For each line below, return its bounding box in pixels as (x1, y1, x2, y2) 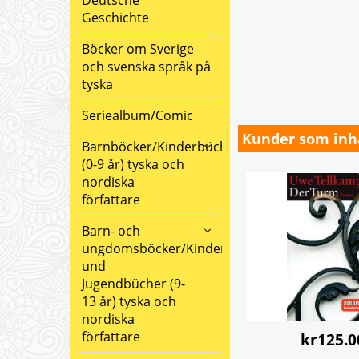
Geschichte (82, 9, 149, 26)
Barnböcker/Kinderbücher (82, 138, 240, 155)
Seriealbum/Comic (82, 107, 193, 124)
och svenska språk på (82, 58, 211, 75)
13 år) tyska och (82, 292, 176, 310)
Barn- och (82, 222, 140, 240)
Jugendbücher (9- (82, 275, 185, 292)
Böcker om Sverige (82, 40, 194, 58)
